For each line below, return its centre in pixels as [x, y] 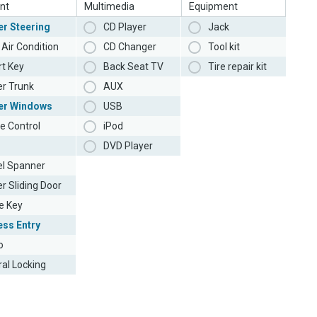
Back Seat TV [133, 67]
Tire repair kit [237, 67]
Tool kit [224, 47]
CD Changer [130, 47]
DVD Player [128, 146]
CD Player [125, 27]
